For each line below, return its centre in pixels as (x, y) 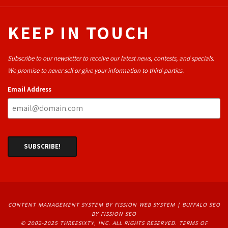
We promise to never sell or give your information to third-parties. (96, 70)
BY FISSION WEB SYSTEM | (142, 204)
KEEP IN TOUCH (79, 32)
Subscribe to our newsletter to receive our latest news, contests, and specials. (112, 58)
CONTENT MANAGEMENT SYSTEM (55, 204)
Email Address (30, 89)
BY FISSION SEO (114, 213)
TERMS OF (193, 223)
